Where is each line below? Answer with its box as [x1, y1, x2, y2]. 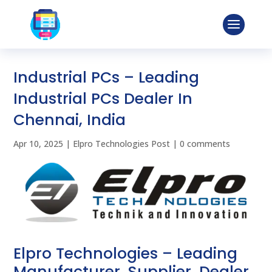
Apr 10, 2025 [13, 138, 64, 149]
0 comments [180, 138, 231, 149]
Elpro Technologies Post [73, 138, 171, 149]
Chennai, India [13, 109, 126, 131]
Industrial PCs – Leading [13, 67, 200, 88]
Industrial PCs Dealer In [13, 88, 193, 109]
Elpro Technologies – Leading [13, 243, 238, 265]
